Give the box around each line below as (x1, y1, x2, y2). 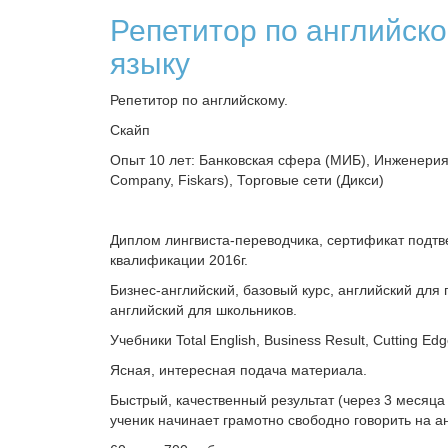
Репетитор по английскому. (110, 92, 288, 108)
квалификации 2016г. (110, 252, 248, 268)
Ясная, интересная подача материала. (110, 362, 367, 378)
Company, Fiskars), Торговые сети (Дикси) (110, 172, 384, 188)
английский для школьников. (110, 302, 297, 318)
